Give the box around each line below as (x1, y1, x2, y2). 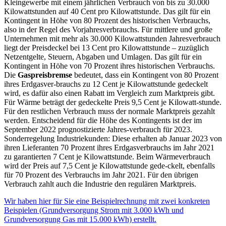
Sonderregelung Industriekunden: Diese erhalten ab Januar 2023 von (4, 134, 222, 143)
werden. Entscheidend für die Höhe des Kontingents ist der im (4, 116, 202, 125)
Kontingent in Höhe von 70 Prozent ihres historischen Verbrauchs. (4, 62, 215, 71)
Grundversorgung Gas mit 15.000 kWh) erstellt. (4, 215, 156, 224)
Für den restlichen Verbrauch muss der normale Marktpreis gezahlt (4, 107, 215, 116)
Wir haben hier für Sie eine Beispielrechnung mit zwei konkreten (4, 197, 210, 206)
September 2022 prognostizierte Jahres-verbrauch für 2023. (4, 125, 192, 134)
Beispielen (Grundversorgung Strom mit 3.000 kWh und (4, 206, 184, 215)
